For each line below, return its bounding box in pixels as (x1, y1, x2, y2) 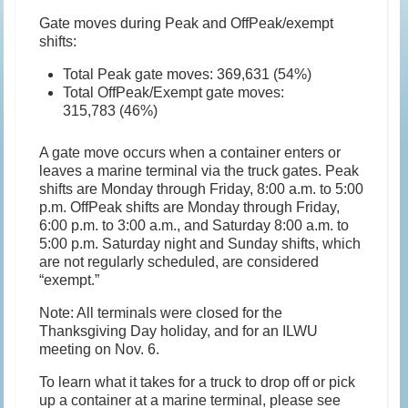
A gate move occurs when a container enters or (39, 145, 342, 161)
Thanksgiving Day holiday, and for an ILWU (39, 323, 319, 340)
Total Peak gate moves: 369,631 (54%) (63, 66, 312, 83)
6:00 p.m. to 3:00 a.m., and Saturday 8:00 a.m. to (39, 218, 350, 234)
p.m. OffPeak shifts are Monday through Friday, (39, 199, 341, 216)
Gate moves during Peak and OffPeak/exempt (39, 15, 334, 32)
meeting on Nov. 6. (39, 342, 160, 358)
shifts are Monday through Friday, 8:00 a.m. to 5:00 (39, 181, 364, 198)
